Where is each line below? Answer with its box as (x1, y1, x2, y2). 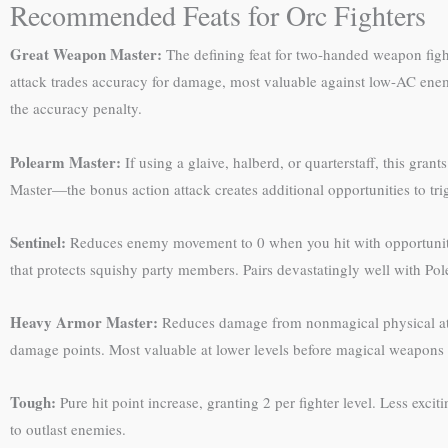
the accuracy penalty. (10, 98, 142, 119)
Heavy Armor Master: (10, 311, 158, 333)
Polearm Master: (10, 150, 121, 173)
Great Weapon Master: (10, 43, 162, 66)
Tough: (10, 391, 56, 414)
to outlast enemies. (10, 419, 126, 440)
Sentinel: (10, 230, 66, 253)
